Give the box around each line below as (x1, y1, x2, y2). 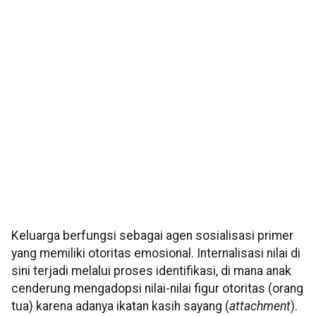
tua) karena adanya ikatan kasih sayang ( (11, 299, 229, 314)
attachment (229, 299, 291, 314)
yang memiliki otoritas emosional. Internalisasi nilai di (11, 246, 300, 261)
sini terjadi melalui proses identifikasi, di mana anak (11, 264, 291, 279)
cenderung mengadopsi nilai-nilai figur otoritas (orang (11, 281, 303, 296)
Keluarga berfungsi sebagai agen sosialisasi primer (11, 229, 293, 243)
